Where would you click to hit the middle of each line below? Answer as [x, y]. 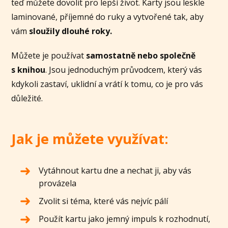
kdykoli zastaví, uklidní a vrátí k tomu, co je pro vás [107, 84]
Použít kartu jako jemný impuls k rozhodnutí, [125, 219]
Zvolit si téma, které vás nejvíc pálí [104, 201]
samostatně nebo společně [141, 55]
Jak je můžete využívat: [90, 138]
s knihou [28, 69]
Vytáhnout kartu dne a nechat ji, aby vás [115, 170]
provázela [58, 183]
